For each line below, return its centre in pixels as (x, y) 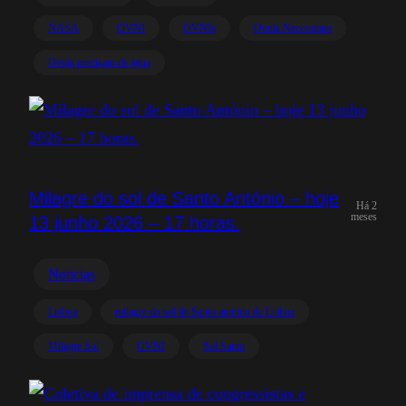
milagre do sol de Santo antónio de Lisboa (205, 312)
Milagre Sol (73, 346)
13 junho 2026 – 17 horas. (135, 223)
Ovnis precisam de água (99, 62)
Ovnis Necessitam (293, 28)
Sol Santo (224, 346)
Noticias (72, 274)
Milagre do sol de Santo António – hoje (184, 198)
